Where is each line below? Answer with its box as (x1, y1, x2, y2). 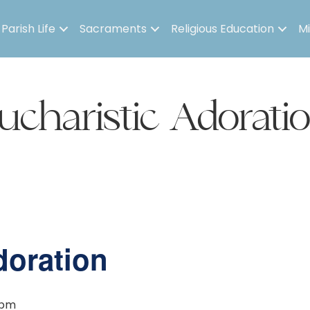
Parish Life (1, 21, 55, 37)
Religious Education (171, 21, 274, 37)
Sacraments (80, 21, 147, 37)
